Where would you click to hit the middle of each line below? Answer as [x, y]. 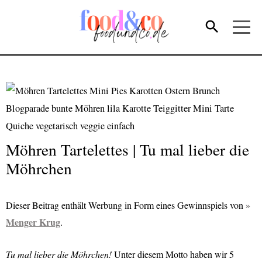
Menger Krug [33, 222]
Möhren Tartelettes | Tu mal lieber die [127, 149]
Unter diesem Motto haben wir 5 [173, 254]
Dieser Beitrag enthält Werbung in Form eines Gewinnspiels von [126, 205]
